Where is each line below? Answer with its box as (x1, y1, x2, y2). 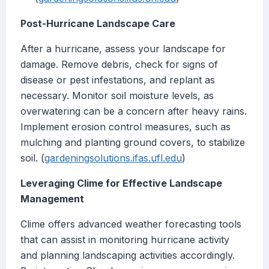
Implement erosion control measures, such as (20, 121, 231, 133)
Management (20, 193, 84, 205)
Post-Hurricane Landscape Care (20, 17, 175, 30)
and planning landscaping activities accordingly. (20, 249, 235, 262)
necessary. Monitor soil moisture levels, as (20, 89, 214, 102)
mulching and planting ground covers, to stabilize (20, 136, 245, 149)
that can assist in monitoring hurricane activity (20, 234, 229, 246)
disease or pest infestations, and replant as (20, 74, 215, 86)
